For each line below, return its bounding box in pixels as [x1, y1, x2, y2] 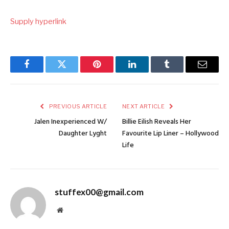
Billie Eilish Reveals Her [122, 116, 191, 128]
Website [62, 205, 85, 213]
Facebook [26, 67, 62, 77]
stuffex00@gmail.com [55, 186, 144, 197]
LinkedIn [131, 67, 165, 77]
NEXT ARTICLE [122, 102, 166, 110]
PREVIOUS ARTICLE [48, 102, 107, 110]
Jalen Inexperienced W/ [34, 116, 107, 128]
